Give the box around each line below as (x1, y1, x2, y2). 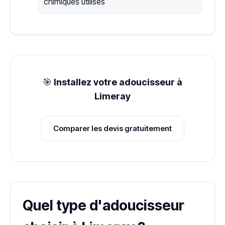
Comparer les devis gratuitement (53, 124, 172, 134)
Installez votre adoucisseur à (54, 77, 182, 88)
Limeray (94, 91, 131, 102)
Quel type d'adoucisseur (23, 197, 184, 214)
